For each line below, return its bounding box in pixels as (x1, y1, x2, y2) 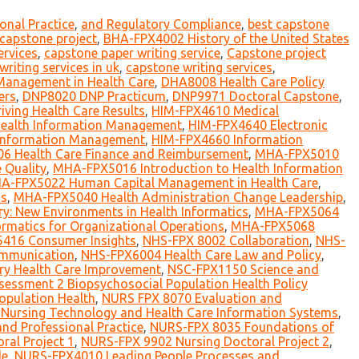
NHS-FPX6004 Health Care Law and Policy (81, 248, 321, 263)
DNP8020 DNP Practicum (22, 89, 166, 104)
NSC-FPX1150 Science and (167, 262, 319, 277)
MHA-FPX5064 (255, 204, 339, 220)
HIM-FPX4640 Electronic (188, 118, 328, 133)
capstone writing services (126, 60, 272, 75)
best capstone (248, 17, 329, 32)
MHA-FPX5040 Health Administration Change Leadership (14, 190, 343, 205)
